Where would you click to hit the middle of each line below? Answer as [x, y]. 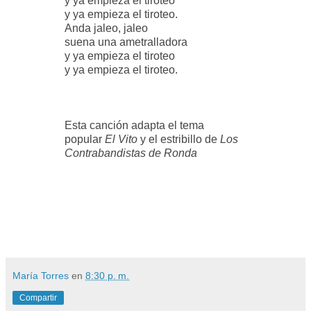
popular [85, 140]
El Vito [121, 140]
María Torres [41, 276]
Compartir [38, 298]
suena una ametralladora [126, 42]
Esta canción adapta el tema [135, 126]
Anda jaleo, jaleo [107, 28]
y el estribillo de [179, 140]
